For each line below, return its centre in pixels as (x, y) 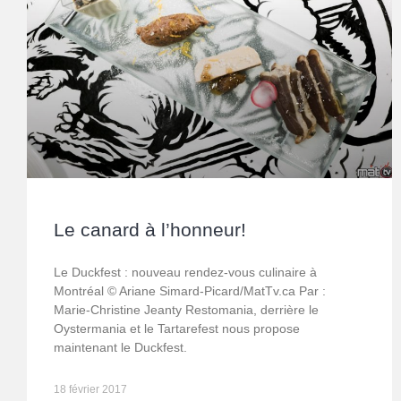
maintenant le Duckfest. (120, 348)
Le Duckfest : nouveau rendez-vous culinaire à (185, 273)
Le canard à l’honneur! (150, 230)
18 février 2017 (90, 390)
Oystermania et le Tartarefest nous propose (177, 329)
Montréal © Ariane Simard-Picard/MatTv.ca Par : (190, 291)
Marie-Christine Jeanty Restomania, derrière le (186, 310)
